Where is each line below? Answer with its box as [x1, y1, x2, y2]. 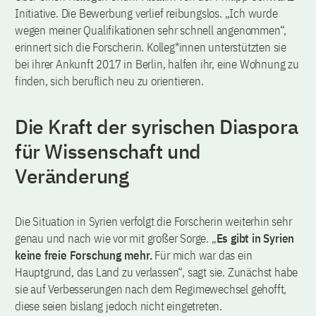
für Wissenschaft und [15, 138, 202, 164]
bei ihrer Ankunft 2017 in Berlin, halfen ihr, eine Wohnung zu [15, 56, 299, 72]
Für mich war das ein [152, 247, 253, 263]
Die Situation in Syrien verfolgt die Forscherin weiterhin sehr [15, 213, 292, 229]
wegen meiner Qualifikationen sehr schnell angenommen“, [15, 22, 287, 38]
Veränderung [15, 162, 134, 189]
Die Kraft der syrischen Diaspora [15, 113, 298, 140]
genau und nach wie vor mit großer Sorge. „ [15, 230, 217, 246]
